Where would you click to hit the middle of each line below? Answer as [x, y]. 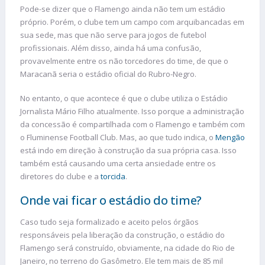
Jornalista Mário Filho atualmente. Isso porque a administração [132, 112]
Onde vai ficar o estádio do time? [111, 200]
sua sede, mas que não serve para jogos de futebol [113, 35]
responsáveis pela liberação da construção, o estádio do [122, 235]
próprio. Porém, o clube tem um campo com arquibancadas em [132, 22]
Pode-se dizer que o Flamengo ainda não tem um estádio [123, 9]
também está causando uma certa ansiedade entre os [118, 164]
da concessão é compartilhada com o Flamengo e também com [132, 125]
